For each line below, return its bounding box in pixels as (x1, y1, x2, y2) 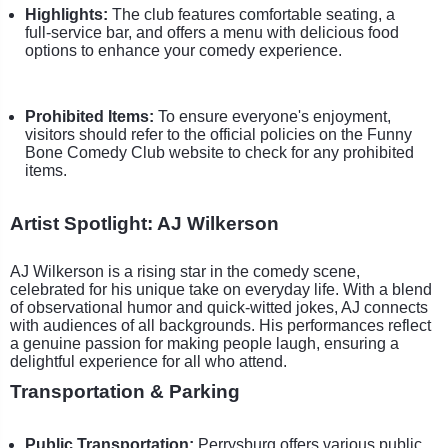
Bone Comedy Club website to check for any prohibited (25, 143, 414, 161)
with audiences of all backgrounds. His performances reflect (10, 316, 431, 334)
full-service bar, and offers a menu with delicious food (25, 23, 399, 41)
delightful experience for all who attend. (10, 352, 287, 370)
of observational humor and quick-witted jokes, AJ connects (10, 298, 428, 316)
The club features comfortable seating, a (108, 5, 395, 23)
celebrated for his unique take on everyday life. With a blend (10, 280, 432, 298)
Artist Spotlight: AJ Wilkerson (10, 212, 279, 234)
